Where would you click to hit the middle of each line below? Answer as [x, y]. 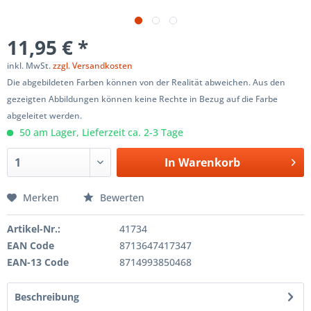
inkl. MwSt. [30, 66]
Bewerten [121, 197]
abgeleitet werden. [44, 116]
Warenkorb [209, 162]
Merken [41, 197]
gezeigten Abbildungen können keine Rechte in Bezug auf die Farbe [142, 99]
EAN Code [31, 245]
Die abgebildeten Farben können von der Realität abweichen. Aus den [146, 82]
